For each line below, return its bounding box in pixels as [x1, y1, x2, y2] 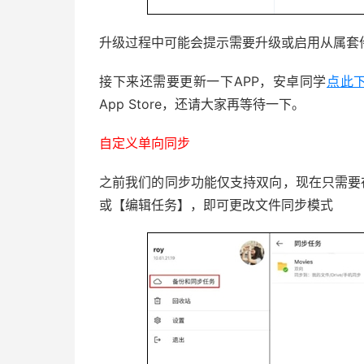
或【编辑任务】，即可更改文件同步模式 [99, 197, 333, 213]
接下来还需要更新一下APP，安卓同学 [99, 73, 327, 89]
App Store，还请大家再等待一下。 [99, 96, 305, 112]
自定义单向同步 [99, 135, 190, 151]
